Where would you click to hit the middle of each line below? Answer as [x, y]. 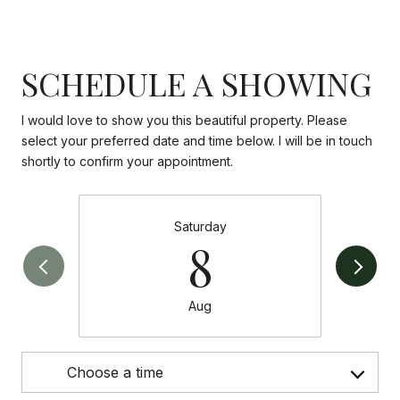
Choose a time [115, 373]
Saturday [200, 227]
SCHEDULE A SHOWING [196, 83]
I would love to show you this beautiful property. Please [184, 120]
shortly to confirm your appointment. [127, 161]
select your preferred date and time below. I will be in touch [197, 140]
